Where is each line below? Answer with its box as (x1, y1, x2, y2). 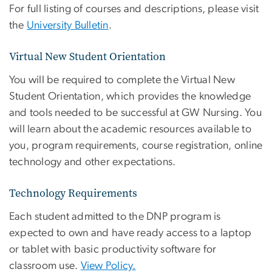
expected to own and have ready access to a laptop (9, 227, 252, 239)
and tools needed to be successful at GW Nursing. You (9, 107, 262, 118)
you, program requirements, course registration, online (9, 140, 263, 151)
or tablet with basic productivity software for (9, 243, 217, 255)
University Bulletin (27, 19, 109, 31)
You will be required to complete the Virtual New (9, 74, 235, 86)
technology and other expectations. (9, 156, 176, 168)
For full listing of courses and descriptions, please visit (9, 3, 259, 15)
